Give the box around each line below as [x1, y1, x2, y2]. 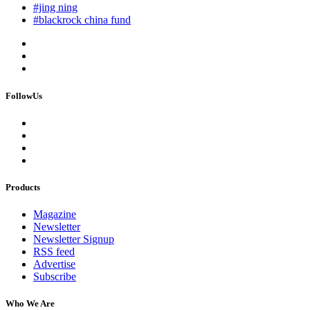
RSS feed [33, 246, 75, 258]
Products [6, 181, 40, 192]
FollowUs [6, 90, 42, 101]
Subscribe [33, 271, 76, 283]
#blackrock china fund [33, 14, 131, 26]
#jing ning [33, 1, 77, 14]
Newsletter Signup [33, 233, 114, 246]
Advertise [33, 258, 75, 271]
